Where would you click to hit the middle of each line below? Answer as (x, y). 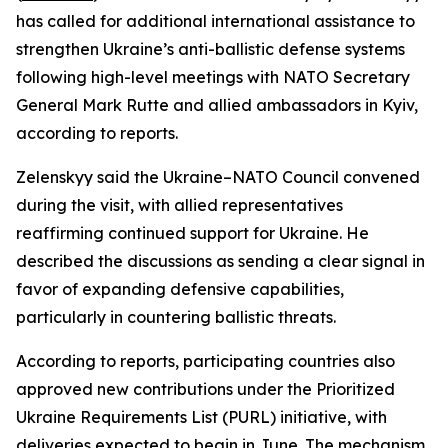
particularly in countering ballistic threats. (176, 317)
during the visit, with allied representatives (179, 205)
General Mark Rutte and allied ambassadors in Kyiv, (217, 105)
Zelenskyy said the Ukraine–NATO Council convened (218, 177)
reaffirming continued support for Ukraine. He (192, 233)
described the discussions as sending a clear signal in (220, 261)
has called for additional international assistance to (215, 21)
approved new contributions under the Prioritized (205, 389)
